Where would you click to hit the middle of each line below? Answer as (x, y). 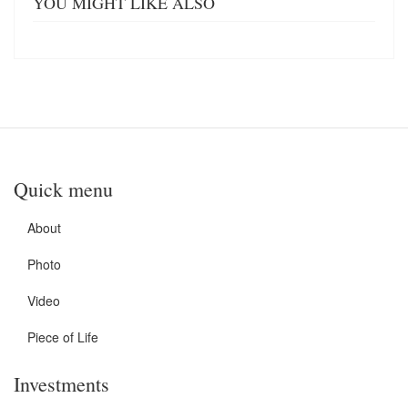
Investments (61, 384)
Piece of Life (63, 337)
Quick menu (63, 189)
